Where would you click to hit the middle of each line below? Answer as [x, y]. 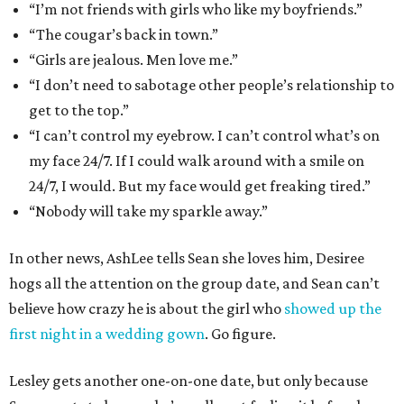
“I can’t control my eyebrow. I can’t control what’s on [204, 136]
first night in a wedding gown [107, 334]
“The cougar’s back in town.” [124, 35]
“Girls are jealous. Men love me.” [133, 60]
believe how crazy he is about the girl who [147, 309]
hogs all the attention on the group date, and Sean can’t [194, 284]
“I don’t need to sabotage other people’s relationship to [211, 85]
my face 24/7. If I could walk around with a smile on [197, 161]
